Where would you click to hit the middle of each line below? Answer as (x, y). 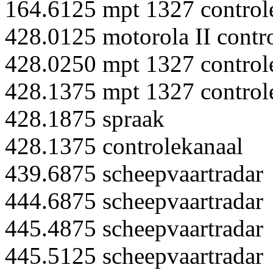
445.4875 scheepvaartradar (134, 229)
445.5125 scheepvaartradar (134, 256)
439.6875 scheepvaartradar (134, 174)
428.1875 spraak (85, 119)
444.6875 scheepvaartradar (134, 201)
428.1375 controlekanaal (124, 146)
